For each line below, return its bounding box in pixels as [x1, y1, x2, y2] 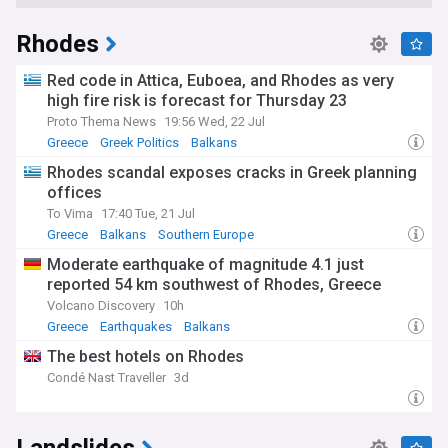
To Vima [47, 206, 93, 221]
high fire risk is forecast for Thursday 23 [47, 91, 347, 110]
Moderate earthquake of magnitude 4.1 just [47, 255, 364, 274]
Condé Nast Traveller [47, 370, 166, 385]
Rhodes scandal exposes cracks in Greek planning [47, 163, 417, 182]
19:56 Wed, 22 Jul [164, 114, 265, 129]
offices [47, 183, 102, 202]
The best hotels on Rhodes [47, 347, 244, 366]
